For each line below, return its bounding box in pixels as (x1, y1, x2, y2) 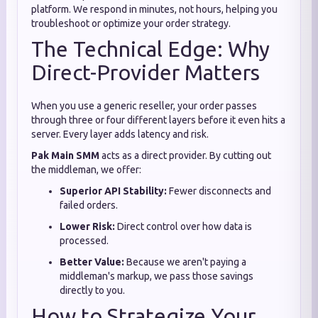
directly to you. (60, 285, 125, 296)
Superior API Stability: (60, 185, 167, 197)
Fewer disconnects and (167, 185, 271, 197)
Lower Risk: (60, 221, 115, 232)
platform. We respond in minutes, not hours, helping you (31, 4, 278, 15)
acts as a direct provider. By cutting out (99, 150, 271, 161)
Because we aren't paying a (124, 256, 246, 268)
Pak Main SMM (31, 150, 99, 161)
